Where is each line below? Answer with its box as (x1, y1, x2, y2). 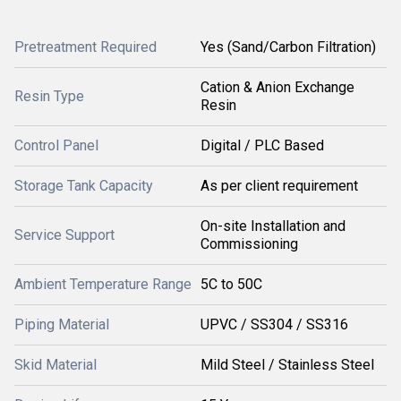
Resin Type (14, 88, 84, 105)
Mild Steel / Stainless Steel (200, 356, 374, 373)
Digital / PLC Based (200, 137, 324, 154)
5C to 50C (200, 276, 262, 293)
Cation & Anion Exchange (200, 79, 354, 96)
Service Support (14, 226, 115, 243)
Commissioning (200, 235, 298, 252)
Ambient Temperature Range (14, 276, 192, 293)
